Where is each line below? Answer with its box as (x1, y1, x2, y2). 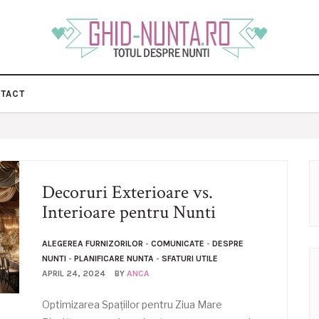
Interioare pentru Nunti (42, 200, 216, 224)
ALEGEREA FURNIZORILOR (42, 239, 143, 249)
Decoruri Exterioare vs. (42, 180, 213, 204)
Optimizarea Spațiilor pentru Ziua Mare (42, 298, 222, 310)
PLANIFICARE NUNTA (74, 253, 154, 263)
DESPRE (212, 239, 244, 249)
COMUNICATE (151, 239, 204, 249)
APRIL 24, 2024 (42, 268, 105, 278)
